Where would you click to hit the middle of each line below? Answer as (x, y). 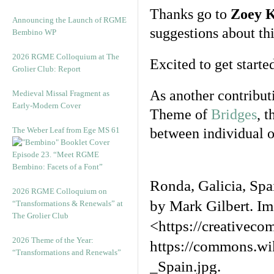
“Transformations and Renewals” (67, 252)
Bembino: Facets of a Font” (57, 167)
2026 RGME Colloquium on (60, 191)
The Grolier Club (40, 216)
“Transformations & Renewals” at (68, 203)
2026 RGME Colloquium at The (66, 57)
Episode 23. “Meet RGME (56, 154)
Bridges (234, 114)
